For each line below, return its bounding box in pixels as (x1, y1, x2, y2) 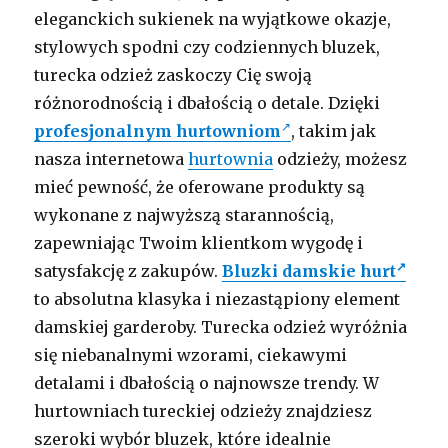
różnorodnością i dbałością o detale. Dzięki (34, 92, 381, 113)
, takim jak (291, 120, 377, 141)
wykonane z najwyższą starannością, (34, 204, 335, 225)
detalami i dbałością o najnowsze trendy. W (34, 372, 380, 393)
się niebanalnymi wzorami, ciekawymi (34, 344, 348, 365)
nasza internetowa (34, 148, 189, 169)
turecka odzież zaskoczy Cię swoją (34, 64, 313, 85)
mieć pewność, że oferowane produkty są (34, 176, 366, 197)
